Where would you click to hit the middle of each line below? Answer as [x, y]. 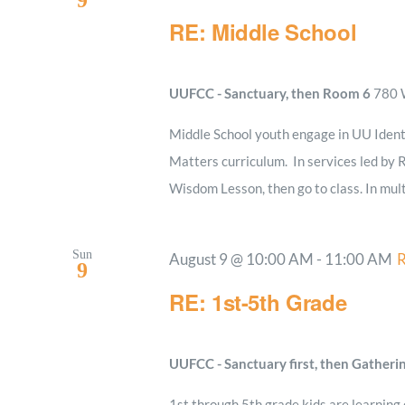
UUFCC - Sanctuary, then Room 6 [272, 94]
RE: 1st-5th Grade [258, 302]
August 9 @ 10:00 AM [242, 260]
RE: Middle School [263, 32]
